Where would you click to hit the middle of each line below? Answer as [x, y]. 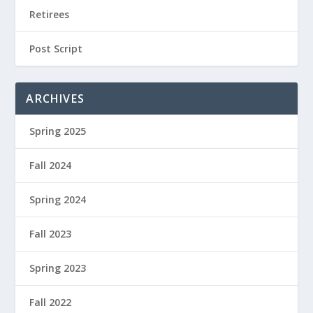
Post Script [56, 48]
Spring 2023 [58, 268]
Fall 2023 [51, 233]
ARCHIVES [56, 98]
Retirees [50, 14]
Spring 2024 [58, 199]
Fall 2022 [51, 302]
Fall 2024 [51, 165]
